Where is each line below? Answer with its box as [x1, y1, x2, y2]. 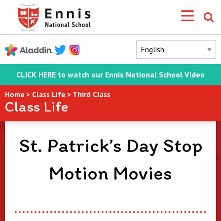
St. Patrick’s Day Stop [18, 133, 203, 157]
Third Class [73, 90, 110, 99]
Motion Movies [49, 161, 172, 184]
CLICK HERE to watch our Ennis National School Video [16, 70, 205, 79]
